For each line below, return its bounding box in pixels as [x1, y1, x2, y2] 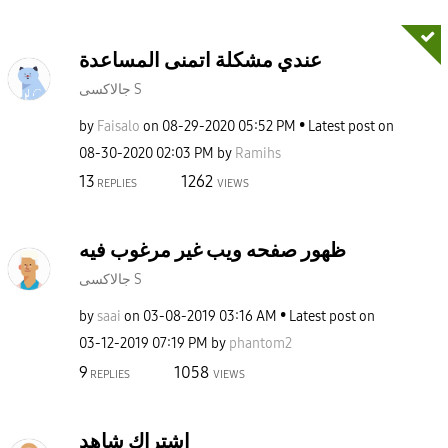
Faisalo [97, 117, 140, 135]
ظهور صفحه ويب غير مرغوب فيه [79, 238, 346, 263]
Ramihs [235, 144, 281, 162]
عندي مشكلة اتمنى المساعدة [79, 47, 322, 72]
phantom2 [229, 335, 292, 353]
